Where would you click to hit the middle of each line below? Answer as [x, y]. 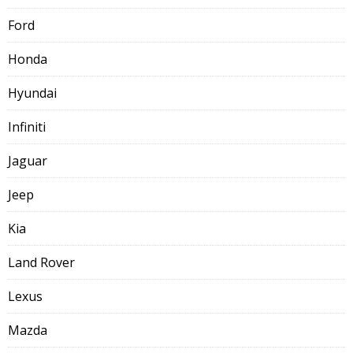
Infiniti [27, 127]
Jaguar [28, 161]
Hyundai [32, 93]
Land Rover [41, 262]
